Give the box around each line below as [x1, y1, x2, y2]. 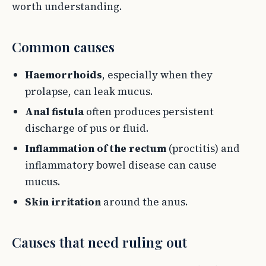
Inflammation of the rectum [25, 141, 166, 156]
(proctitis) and [166, 141, 240, 156]
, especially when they [102, 68, 213, 82]
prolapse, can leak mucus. [25, 84, 153, 99]
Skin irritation [25, 195, 101, 209]
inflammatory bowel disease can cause [25, 158, 217, 172]
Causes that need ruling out [12, 233, 187, 251]
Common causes [12, 37, 115, 56]
